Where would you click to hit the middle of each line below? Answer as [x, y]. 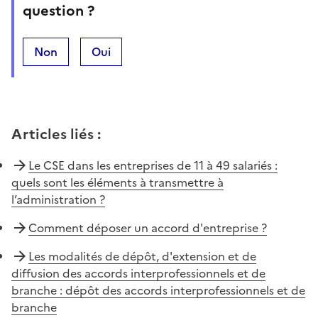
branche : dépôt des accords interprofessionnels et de [158, 290]
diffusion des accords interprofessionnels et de [138, 273]
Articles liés [53, 134]
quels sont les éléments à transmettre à [117, 182]
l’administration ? [58, 199]
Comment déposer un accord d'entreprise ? [148, 227]
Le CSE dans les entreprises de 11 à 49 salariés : [153, 165]
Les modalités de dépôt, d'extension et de [142, 256]
